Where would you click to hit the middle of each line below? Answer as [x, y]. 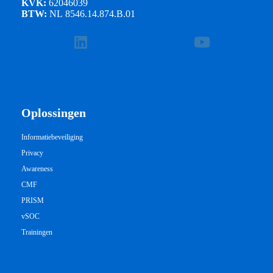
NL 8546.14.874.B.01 [92, 13]
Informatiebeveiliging [52, 137]
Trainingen [37, 232]
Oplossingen [54, 112]
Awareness [37, 168]
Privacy [32, 153]
